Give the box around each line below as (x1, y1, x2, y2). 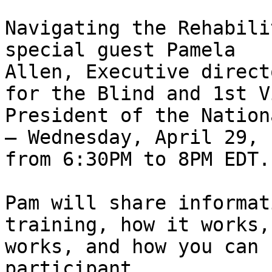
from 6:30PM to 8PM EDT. (5, 148, 270, 171)
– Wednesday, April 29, (5, 126, 270, 149)
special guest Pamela (5, 39, 247, 61)
